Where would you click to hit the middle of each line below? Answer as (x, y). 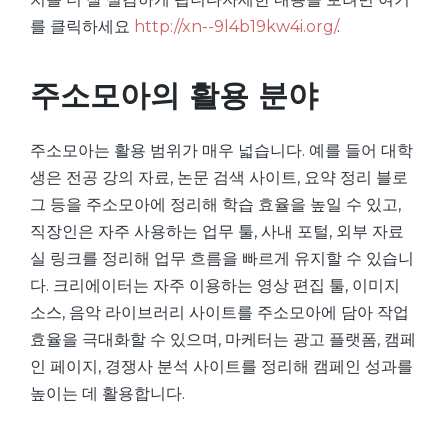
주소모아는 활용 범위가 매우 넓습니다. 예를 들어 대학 (221, 150)
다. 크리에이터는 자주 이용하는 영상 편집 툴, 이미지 (215, 285)
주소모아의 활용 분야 (174, 96)
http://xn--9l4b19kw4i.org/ (235, 26)
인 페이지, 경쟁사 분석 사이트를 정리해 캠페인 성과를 (221, 366)
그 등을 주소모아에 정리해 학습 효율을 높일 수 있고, (215, 204)
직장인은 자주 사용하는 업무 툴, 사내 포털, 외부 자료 (217, 231)
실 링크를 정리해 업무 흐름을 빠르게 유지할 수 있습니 (222, 258)
